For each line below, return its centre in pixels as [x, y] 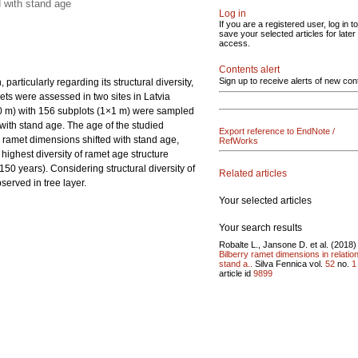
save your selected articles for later [287, 34]
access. [235, 43]
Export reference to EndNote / [277, 131]
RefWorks [239, 141]
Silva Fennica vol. [289, 263]
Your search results [261, 227]
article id [236, 273]
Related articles [253, 173]
